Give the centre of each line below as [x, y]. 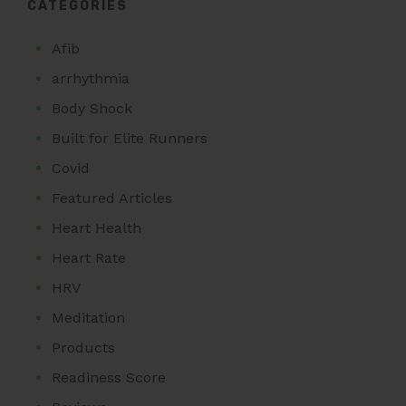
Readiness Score [109, 377]
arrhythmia [91, 78]
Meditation [89, 317]
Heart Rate [89, 257]
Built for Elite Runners [130, 138]
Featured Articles [112, 198]
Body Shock [92, 108]
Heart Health [97, 227]
